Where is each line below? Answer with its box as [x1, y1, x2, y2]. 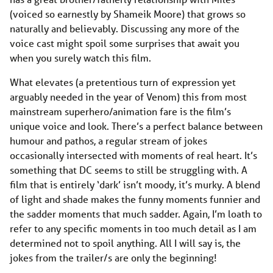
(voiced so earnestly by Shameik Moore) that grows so [10, 7, 246, 20]
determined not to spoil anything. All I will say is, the [10, 236, 241, 249]
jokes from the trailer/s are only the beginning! [10, 250, 217, 264]
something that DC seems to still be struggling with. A [10, 163, 247, 176]
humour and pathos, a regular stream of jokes [10, 133, 207, 147]
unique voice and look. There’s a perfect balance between [10, 119, 263, 132]
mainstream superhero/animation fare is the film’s [10, 104, 231, 118]
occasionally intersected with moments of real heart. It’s [10, 148, 257, 161]
